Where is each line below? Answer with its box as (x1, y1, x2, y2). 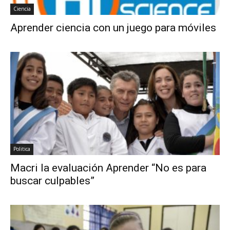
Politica (13, 145, 30, 153)
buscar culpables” (10, 175, 94, 187)
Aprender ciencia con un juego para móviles (10, 21, 216, 34)
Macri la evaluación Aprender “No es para (10, 162, 206, 175)
